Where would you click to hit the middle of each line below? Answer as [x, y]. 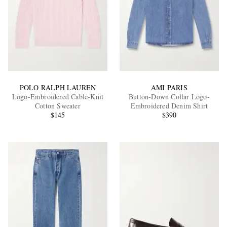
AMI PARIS [169, 88]
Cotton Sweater [58, 106]
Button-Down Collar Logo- [169, 97]
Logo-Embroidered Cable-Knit [58, 97]
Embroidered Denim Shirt [169, 106]
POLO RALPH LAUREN [58, 88]
